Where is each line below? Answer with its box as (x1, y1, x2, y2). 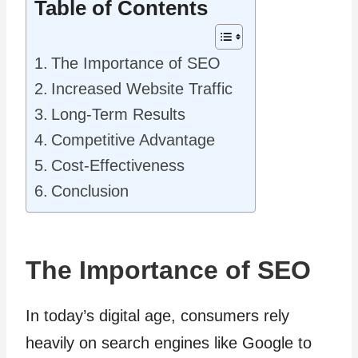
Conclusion (51, 182, 129, 200)
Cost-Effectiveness (51, 157, 185, 174)
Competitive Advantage (51, 131, 215, 149)
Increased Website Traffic (51, 80, 233, 97)
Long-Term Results (51, 105, 185, 123)
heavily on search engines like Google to (26, 334, 312, 352)
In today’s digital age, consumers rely (26, 307, 289, 324)
